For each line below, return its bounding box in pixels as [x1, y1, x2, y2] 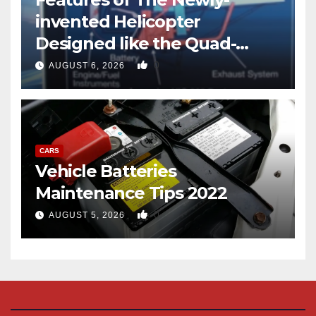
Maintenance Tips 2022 [35, 183, 227, 204]
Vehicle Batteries [35, 161, 176, 182]
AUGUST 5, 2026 [49, 210, 128, 221]
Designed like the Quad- [35, 33, 236, 54]
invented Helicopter [35, 11, 201, 32]
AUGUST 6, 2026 [49, 61, 128, 71]
